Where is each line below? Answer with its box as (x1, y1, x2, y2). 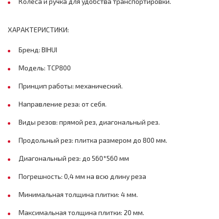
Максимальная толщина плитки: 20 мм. (19, 208, 144, 217)
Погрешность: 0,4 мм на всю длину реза (19, 172, 146, 180)
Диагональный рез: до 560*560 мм (19, 154, 129, 162)
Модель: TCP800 (19, 64, 71, 72)
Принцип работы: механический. (19, 82, 123, 90)
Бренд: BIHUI (19, 45, 57, 54)
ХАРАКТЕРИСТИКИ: (8, 25, 69, 34)
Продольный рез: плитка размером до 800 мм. (19, 136, 167, 144)
